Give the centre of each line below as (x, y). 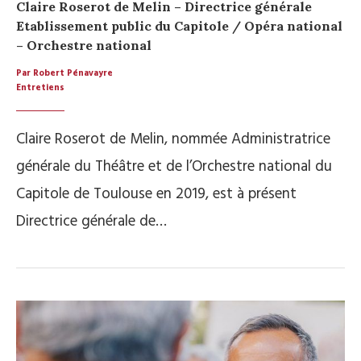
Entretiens (40, 88)
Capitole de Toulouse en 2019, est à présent (156, 195)
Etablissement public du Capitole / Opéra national (179, 26)
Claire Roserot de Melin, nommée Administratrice (173, 140)
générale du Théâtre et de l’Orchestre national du (174, 167)
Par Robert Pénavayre (64, 74)
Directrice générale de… (91, 222)
